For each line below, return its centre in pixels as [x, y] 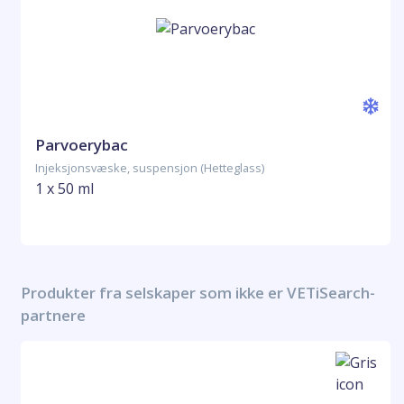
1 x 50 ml [64, 188]
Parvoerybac [82, 145]
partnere [53, 315]
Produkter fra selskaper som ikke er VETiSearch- [198, 293]
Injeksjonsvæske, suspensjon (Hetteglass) [150, 168]
